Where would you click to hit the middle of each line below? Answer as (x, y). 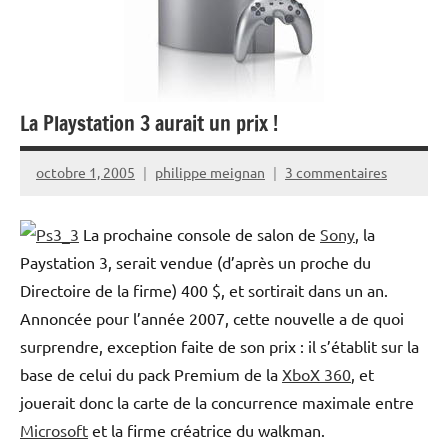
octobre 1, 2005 (85, 172)
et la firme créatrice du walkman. (206, 429)
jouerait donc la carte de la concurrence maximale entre (217, 401)
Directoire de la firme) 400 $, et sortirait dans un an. (204, 289)
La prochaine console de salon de (199, 233)
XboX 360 (316, 373)
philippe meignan (210, 172)
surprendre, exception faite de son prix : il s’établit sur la (219, 345)
